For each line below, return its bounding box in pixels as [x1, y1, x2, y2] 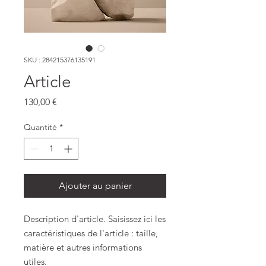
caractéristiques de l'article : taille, [24, 227, 158, 239]
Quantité [24, 122, 57, 132]
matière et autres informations [24, 242, 142, 253]
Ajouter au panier [58, 180, 132, 191]
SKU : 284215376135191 [24, 55, 96, 64]
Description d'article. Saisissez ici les [24, 213, 166, 224]
